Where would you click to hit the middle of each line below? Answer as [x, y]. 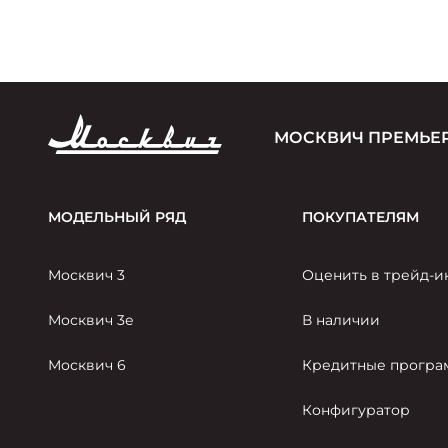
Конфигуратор [356, 410]
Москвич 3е [91, 320]
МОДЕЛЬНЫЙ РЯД [117, 217]
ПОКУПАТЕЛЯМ [361, 217]
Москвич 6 [87, 365]
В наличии [341, 320]
